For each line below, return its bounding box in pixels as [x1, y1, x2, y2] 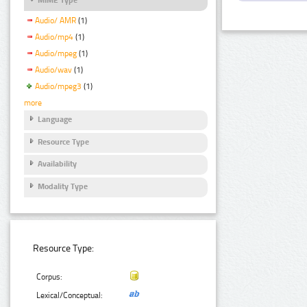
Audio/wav [35, 64, 72, 75]
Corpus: [36, 272, 63, 282]
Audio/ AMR [35, 16, 76, 26]
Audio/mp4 [35, 32, 73, 42]
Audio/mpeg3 [35, 81, 82, 91]
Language [38, 114, 72, 125]
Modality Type [38, 181, 88, 191]
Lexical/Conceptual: [36, 291, 103, 301]
